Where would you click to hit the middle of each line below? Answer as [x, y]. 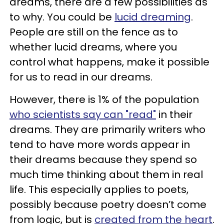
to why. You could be [62, 17]
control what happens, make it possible [109, 62]
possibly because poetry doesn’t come [108, 204]
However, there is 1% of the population [104, 99]
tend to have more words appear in [100, 144]
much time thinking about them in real [106, 174]
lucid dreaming [153, 17]
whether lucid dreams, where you [93, 47]
